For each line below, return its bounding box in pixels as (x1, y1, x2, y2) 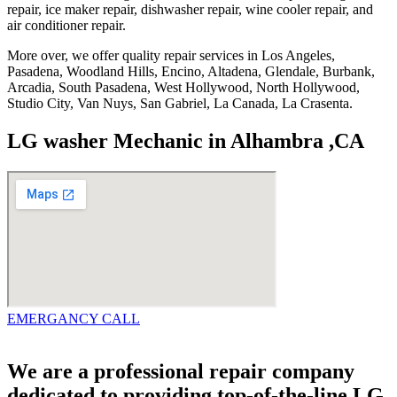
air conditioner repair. (7, 17, 126, 33)
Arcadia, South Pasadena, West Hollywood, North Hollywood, (7, 79, 360, 95)
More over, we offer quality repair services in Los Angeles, (7, 47, 335, 63)
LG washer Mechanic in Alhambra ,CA (7, 128, 364, 152)
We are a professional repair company (7, 360, 354, 384)
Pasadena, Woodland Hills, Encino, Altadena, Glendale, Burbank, (7, 63, 375, 79)
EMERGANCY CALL (7, 310, 140, 326)
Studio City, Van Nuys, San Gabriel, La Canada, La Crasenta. (7, 95, 353, 111)
